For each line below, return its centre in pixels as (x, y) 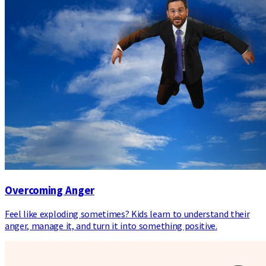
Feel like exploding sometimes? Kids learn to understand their (127, 214)
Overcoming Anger (50, 190)
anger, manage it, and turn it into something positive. (111, 226)
